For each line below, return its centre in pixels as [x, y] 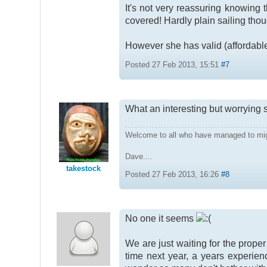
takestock [84, 168]
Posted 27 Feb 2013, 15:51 [173, 65]
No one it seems [161, 219]
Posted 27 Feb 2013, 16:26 [173, 175]
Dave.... [139, 157]
